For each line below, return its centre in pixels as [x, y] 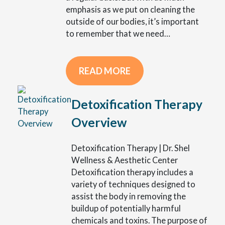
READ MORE [105, 71]
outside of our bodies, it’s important [132, 21]
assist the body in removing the [129, 196]
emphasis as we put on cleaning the [130, 9]
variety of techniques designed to [133, 184]
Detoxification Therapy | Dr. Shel [131, 148]
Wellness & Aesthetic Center [125, 160]
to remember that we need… [118, 33]
